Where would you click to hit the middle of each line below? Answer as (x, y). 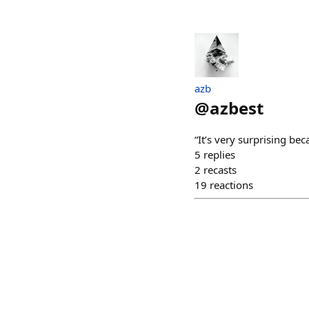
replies (219, 154)
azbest (237, 108)
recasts (220, 170)
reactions (231, 185)
